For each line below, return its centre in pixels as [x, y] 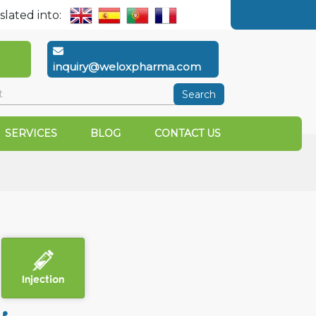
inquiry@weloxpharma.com [127, 67]
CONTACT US [187, 133]
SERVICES [31, 133]
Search [199, 94]
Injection [43, 279]
